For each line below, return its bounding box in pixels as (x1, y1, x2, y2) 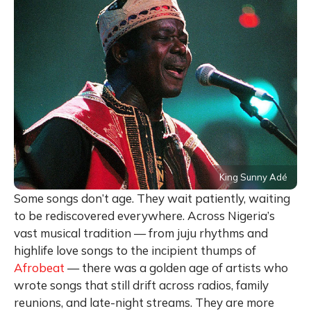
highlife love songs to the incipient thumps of (14, 242, 256, 258)
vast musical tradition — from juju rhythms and (14, 225, 268, 240)
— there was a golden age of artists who (65, 260, 288, 275)
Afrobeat (14, 260, 65, 275)
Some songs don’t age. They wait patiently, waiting (14, 190, 290, 205)
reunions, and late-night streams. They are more (14, 294, 274, 310)
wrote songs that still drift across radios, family (14, 277, 269, 292)
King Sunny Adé (219, 171, 287, 183)
